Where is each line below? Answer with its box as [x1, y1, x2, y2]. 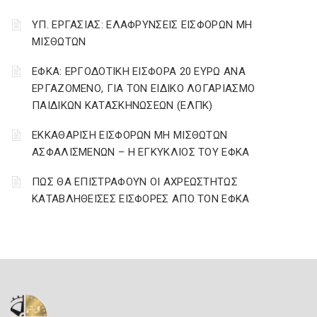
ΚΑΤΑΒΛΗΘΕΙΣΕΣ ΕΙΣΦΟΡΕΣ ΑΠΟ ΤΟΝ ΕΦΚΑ [32, 192, 250, 205]
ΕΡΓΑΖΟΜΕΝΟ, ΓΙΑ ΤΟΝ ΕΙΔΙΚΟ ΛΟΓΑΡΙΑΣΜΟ [32, 82, 255, 95]
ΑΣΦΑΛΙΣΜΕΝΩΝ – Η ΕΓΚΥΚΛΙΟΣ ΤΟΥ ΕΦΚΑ [32, 146, 250, 158]
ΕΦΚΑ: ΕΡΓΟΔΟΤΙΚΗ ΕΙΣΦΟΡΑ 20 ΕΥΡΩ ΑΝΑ [32, 65, 246, 78]
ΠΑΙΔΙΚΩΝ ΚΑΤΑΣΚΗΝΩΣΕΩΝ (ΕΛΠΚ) [32, 99, 213, 112]
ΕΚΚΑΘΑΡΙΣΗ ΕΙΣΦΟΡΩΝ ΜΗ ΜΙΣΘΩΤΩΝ [32, 129, 228, 142]
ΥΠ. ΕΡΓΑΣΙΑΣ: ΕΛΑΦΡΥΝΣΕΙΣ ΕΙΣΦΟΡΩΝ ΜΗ [32, 18, 253, 31]
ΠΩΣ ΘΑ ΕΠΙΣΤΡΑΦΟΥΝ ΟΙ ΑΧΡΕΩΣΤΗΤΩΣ [32, 175, 238, 188]
